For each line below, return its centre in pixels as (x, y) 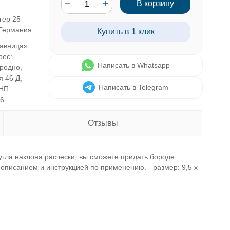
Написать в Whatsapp (133, 65)
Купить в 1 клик (126, 32)
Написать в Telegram (133, 87)
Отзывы (103, 123)
